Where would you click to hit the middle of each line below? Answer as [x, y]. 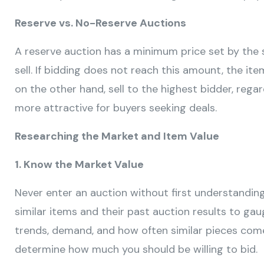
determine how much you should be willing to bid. [136, 250]
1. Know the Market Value [79, 165]
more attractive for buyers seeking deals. [116, 108]
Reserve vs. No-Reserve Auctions [100, 23]
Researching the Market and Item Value [117, 136]
